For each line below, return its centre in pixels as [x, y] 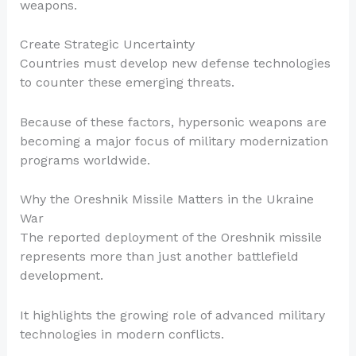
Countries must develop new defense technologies [175, 64]
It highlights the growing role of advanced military [172, 315]
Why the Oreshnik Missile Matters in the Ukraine [166, 199]
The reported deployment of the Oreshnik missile [170, 238]
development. [61, 276]
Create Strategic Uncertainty [107, 44]
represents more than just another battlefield [159, 257]
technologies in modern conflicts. [122, 334]
